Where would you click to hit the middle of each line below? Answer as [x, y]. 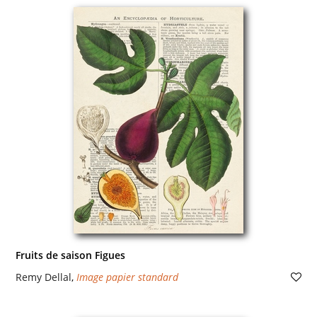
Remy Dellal [43, 277]
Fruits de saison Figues [70, 255]
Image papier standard [127, 277]
